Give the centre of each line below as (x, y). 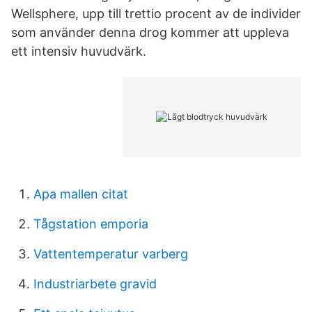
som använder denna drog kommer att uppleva (150, 32)
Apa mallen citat (81, 194)
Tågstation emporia (91, 224)
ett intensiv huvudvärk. (79, 51)
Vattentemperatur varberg (111, 254)
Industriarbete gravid (95, 284)
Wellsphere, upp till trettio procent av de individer (156, 14)
